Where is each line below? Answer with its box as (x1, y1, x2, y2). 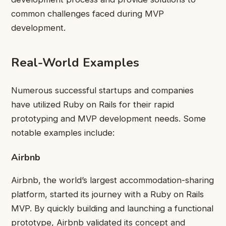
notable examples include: (11, 127, 115, 138)
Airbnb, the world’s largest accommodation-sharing (11, 175, 214, 186)
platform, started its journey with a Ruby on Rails (11, 189, 204, 200)
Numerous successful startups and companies (11, 85, 194, 95)
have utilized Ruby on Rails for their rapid (11, 99, 174, 109)
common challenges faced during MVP (11, 9, 164, 19)
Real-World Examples (11, 54, 139, 71)
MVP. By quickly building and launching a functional (11, 203, 213, 214)
